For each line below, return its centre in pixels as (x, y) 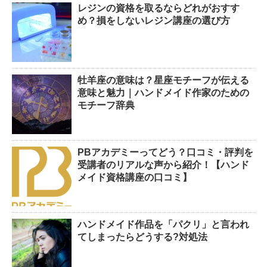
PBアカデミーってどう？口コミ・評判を (165, 153)
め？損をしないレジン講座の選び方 (154, 21)
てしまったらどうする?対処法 (142, 237)
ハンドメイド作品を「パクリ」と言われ (163, 225)
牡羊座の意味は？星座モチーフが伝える (163, 80)
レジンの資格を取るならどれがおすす (159, 8)
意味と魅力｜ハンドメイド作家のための (163, 93)
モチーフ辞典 (106, 105)
